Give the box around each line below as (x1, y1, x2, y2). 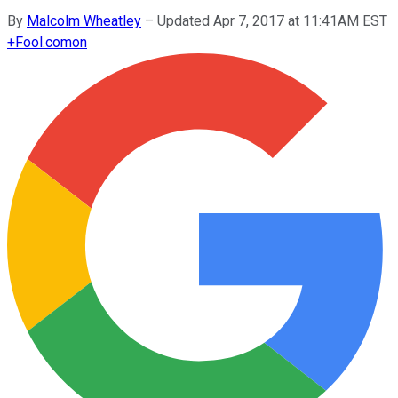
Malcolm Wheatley (27, 12, 141, 29)
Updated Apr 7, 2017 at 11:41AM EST (157, 12, 387, 29)
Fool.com (15, 33, 72, 51)
